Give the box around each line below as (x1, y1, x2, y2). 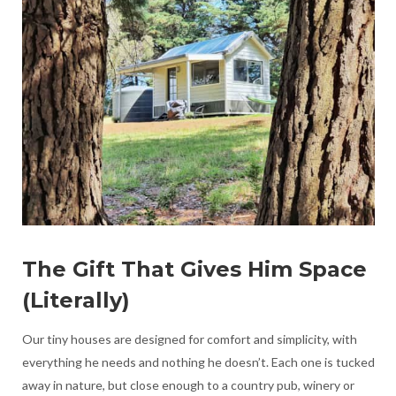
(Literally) (21, 286, 130, 313)
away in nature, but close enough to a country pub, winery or (21, 377, 354, 392)
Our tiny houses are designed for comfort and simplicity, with (21, 331, 357, 346)
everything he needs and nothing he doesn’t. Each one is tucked (21, 354, 375, 369)
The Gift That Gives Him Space (21, 255, 367, 282)
